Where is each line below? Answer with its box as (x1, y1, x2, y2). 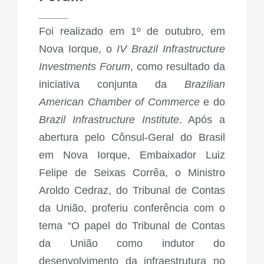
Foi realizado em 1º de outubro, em (39, 25, 225, 38)
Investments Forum (39, 61, 130, 73)
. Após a (179, 114, 225, 126)
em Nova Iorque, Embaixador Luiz (39, 149, 225, 161)
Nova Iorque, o (39, 43, 117, 55)
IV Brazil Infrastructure (117, 43, 225, 55)
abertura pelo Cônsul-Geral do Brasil (39, 131, 225, 144)
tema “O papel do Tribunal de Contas (39, 220, 225, 232)
